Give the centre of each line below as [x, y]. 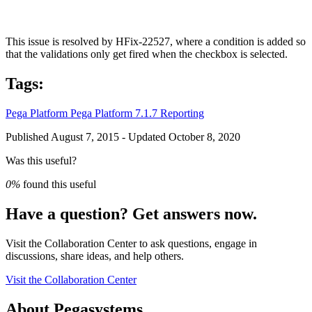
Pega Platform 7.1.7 [115, 114]
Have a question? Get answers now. [131, 214]
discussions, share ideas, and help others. [95, 256]
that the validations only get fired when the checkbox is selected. [147, 54]
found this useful [58, 185]
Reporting [182, 114]
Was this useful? [41, 161]
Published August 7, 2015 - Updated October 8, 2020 [123, 137]
